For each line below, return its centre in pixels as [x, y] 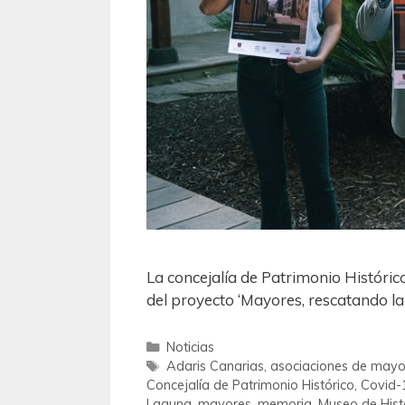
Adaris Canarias [215, 365]
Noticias [190, 346]
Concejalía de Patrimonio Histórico [250, 384]
